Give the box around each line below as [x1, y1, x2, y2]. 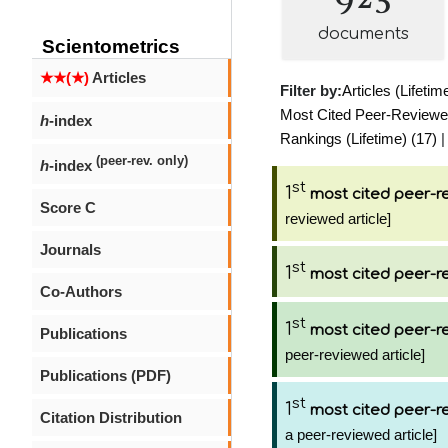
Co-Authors [40, 283, 122, 300]
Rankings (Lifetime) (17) [280, 130, 437, 147]
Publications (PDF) [40, 367, 171, 384]
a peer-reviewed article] [285, 426, 437, 443]
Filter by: [280, 82, 342, 99]
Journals [40, 241, 101, 258]
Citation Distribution [40, 409, 182, 426]
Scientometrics [42, 36, 180, 57]
